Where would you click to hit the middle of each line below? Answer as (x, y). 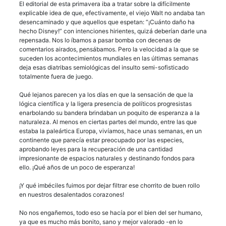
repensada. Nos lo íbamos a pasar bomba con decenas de (100, 40)
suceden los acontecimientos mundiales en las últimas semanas (109, 59)
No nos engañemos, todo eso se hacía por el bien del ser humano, (111, 213)
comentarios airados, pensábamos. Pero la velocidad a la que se (109, 49)
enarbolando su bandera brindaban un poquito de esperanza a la (109, 113)
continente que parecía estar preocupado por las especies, (101, 140)
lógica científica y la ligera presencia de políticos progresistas (105, 104)
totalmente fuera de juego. (56, 77)
